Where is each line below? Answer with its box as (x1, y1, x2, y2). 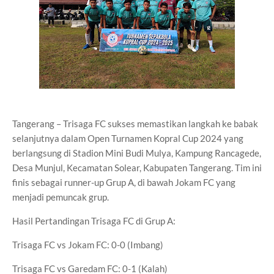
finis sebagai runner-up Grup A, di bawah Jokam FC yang (12, 177, 235, 188)
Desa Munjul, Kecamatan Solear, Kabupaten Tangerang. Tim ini (12, 162, 262, 173)
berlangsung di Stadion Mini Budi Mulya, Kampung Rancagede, (12, 147, 261, 158)
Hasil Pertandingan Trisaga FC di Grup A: (12, 215, 176, 226)
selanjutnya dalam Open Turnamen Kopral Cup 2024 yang (12, 133, 243, 144)
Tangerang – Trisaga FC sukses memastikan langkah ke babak (12, 118, 258, 129)
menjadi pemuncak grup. (12, 191, 109, 202)
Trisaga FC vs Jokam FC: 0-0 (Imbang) (12, 239, 163, 250)
